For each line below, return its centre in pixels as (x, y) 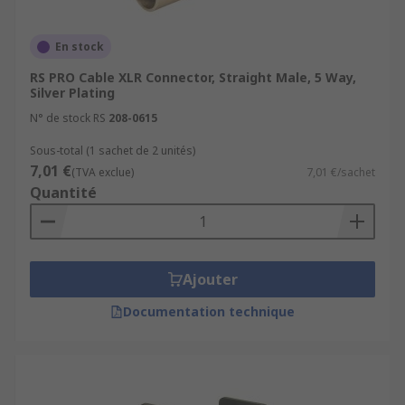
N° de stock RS (68, 118)
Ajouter (210, 279)
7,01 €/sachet (341, 172)
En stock (80, 47)
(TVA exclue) (103, 172)
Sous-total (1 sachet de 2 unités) (113, 151)
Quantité (63, 193)
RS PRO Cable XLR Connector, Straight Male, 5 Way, (193, 77)
